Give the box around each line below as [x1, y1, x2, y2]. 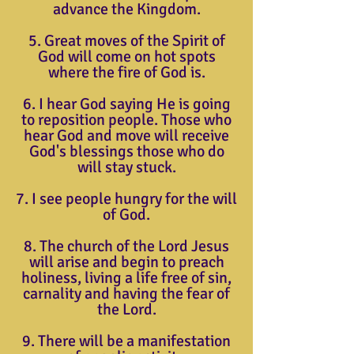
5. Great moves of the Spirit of [28, 31, 225, 51]
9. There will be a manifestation [22, 331, 231, 351]
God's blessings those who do [28, 141, 224, 161]
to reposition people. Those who [21, 110, 232, 130]
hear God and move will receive [24, 126, 229, 145]
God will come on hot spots [37, 47, 216, 66]
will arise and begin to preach [28, 252, 224, 272]
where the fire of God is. [47, 62, 205, 82]
